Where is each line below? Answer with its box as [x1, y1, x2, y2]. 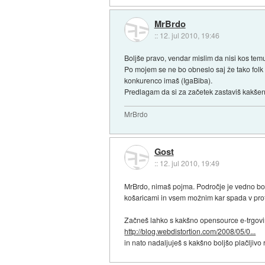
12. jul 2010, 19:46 [159, 30, 219, 40]
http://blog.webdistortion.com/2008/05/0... [124, 225, 256, 236]
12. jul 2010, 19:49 [159, 157, 219, 168]
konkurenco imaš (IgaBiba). [124, 75, 213, 86]
